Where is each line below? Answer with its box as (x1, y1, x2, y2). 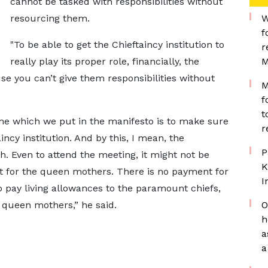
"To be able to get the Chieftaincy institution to (10, 39, 224, 50)
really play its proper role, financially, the (10, 56, 199, 67)
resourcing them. (10, 13, 90, 24)
